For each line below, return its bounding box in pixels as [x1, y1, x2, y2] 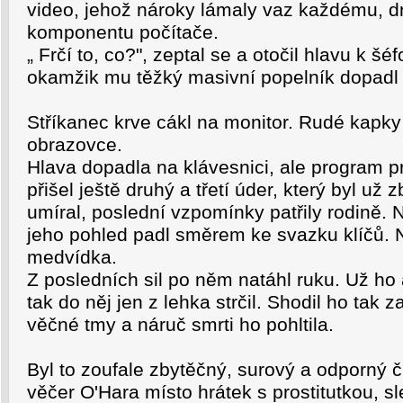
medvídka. [27, 246, 117, 268]
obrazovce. [27, 134, 122, 156]
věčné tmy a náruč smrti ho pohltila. [27, 314, 334, 336]
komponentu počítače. [27, 22, 219, 43]
